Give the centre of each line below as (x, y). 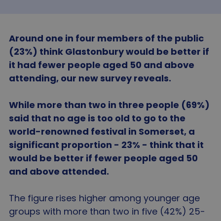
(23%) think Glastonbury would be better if (109, 52)
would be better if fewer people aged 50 (103, 158)
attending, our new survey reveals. (92, 78)
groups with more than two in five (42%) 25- (107, 211)
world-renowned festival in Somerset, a (102, 131)
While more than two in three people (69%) (109, 105)
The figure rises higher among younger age (104, 198)
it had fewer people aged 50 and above (102, 65)
